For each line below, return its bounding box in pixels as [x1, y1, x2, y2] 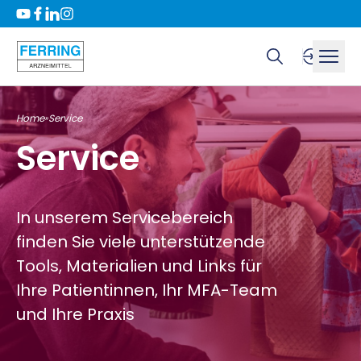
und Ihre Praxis [16, 303, 135, 326]
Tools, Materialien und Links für [16, 255, 262, 277]
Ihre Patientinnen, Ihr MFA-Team [16, 279, 277, 301]
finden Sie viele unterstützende [16, 230, 265, 253]
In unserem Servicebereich [16, 206, 233, 229]
